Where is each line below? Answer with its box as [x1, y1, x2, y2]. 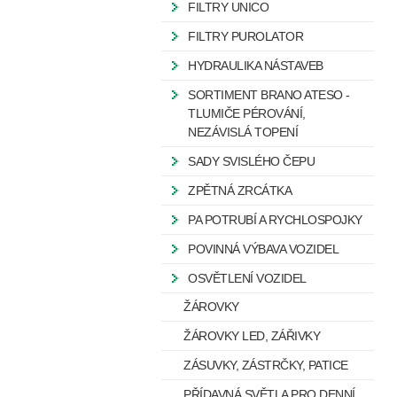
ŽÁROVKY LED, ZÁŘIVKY [183, 329, 320, 343]
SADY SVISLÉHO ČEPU [188, 154, 315, 168]
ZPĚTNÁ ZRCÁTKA [188, 183, 292, 198]
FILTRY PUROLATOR [188, 29, 303, 43]
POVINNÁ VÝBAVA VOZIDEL [188, 242, 339, 256]
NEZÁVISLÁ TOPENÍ [188, 125, 298, 139]
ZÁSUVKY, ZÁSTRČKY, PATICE [183, 358, 348, 372]
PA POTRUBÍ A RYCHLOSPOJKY [188, 213, 362, 227]
